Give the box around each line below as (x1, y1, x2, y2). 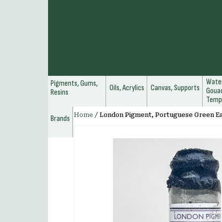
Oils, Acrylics (110, 83, 144, 93)
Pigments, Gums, (51, 79, 98, 88)
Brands (51, 114, 70, 123)
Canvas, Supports (151, 83, 200, 93)
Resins (51, 88, 68, 97)
